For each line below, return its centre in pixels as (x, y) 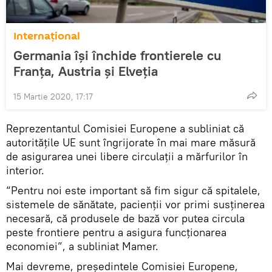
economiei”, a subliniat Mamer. (82, 246)
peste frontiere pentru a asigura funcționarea (116, 232)
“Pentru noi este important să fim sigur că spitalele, (133, 190)
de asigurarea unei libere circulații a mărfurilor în (127, 156)
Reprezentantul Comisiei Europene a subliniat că (125, 128)
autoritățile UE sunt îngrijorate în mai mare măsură (131, 142)
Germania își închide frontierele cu (117, 55)
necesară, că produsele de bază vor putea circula (125, 218)
